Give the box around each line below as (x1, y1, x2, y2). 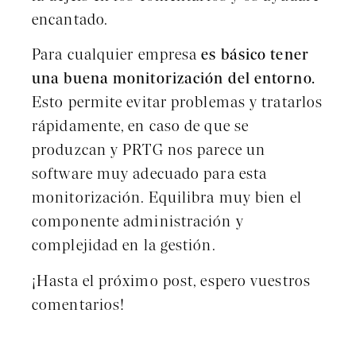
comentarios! (32, 297, 126, 314)
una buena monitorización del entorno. (32, 72, 315, 88)
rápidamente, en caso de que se (32, 119, 250, 136)
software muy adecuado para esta (32, 167, 268, 184)
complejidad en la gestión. (32, 238, 216, 255)
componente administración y (32, 215, 244, 231)
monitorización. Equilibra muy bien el (32, 191, 302, 207)
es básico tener (201, 48, 309, 64)
